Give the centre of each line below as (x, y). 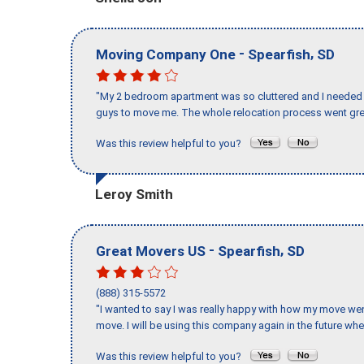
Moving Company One (166, 54)
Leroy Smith (134, 194)
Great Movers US (151, 251)
